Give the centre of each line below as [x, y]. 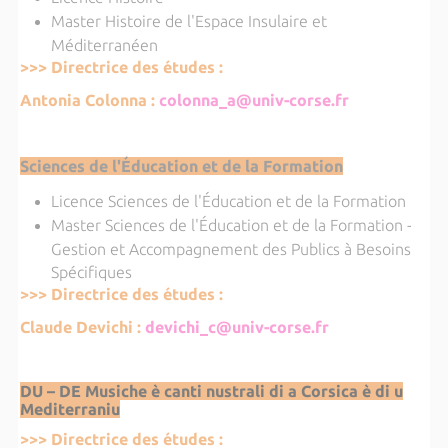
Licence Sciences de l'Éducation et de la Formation [230, 201]
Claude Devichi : [82, 327]
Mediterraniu [69, 409]
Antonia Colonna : [89, 99]
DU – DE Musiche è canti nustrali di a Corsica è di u [211, 391]
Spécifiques [91, 272]
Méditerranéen [104, 44]
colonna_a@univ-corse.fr [253, 99]
